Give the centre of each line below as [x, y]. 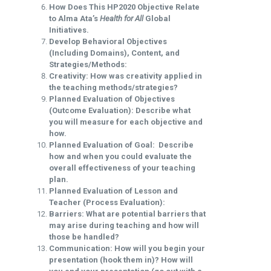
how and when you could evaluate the [120, 156]
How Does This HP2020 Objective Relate [124, 7]
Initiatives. [69, 30]
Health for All [122, 18]
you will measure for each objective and [126, 122]
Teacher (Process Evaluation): [107, 202]
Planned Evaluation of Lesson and [113, 191]
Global [157, 18]
